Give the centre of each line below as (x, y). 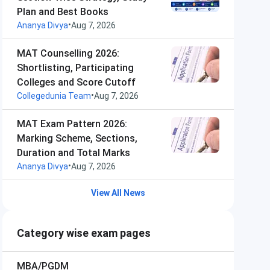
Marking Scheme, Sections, (77, 138)
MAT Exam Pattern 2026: (72, 124)
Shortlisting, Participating (75, 68)
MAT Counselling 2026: (68, 53)
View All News (118, 193)
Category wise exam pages (84, 233)
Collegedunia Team (54, 96)
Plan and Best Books (63, 12)
